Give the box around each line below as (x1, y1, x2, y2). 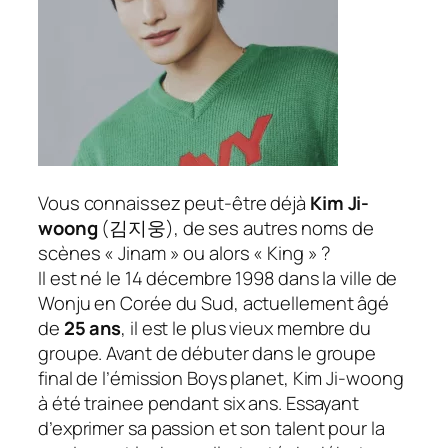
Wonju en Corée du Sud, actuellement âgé (38, 290, 390, 315)
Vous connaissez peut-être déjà (38, 189, 310, 216)
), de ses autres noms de (166, 214, 374, 241)
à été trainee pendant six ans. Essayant (38, 390, 360, 415)
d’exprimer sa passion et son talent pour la (38, 415, 385, 440)
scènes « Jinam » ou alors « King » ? (38, 239, 332, 266)
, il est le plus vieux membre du (121, 315, 371, 340)
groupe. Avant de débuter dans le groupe (38, 340, 377, 365)
